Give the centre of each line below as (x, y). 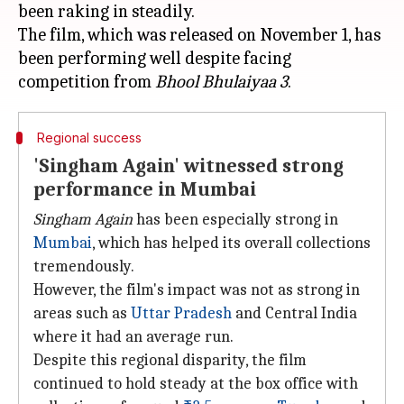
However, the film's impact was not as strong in (197, 290)
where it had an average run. (133, 337)
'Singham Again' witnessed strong (188, 166)
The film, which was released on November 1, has (199, 35)
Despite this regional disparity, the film (170, 360)
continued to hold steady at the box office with (196, 384)
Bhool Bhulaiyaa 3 (221, 82)
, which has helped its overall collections (231, 243)
